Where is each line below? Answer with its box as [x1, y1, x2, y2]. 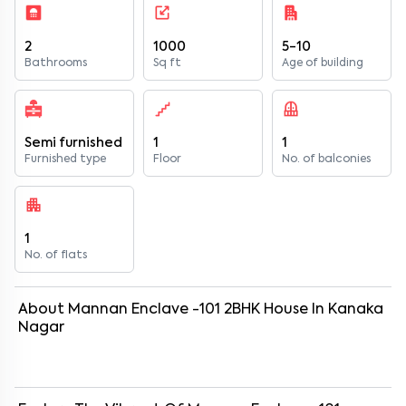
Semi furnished [24, 137, 122, 150]
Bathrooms [24, 58, 87, 69]
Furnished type [24, 154, 106, 165]
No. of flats [24, 250, 87, 261]
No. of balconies [282, 154, 371, 165]
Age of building [282, 58, 363, 69]
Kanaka [328, 303, 383, 317]
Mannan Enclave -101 [68, 303, 220, 317]
